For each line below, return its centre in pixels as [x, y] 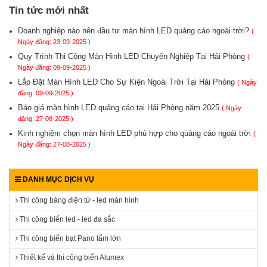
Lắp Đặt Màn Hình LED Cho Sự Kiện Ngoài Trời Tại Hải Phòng [128, 82]
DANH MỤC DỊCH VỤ [58, 179]
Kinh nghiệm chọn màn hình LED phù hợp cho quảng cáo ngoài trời [136, 133]
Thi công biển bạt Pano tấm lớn [69, 238]
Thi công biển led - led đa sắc [66, 219]
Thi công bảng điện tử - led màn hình [78, 200]
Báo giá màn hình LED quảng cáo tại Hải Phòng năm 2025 [120, 108]
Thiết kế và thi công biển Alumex [71, 257]
